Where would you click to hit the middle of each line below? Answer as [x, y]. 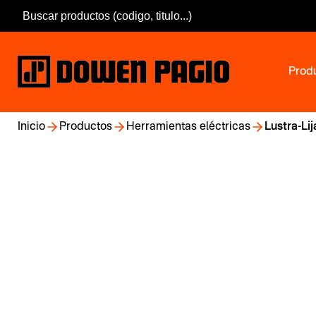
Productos [86, 127]
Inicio [31, 127]
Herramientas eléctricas [188, 127]
